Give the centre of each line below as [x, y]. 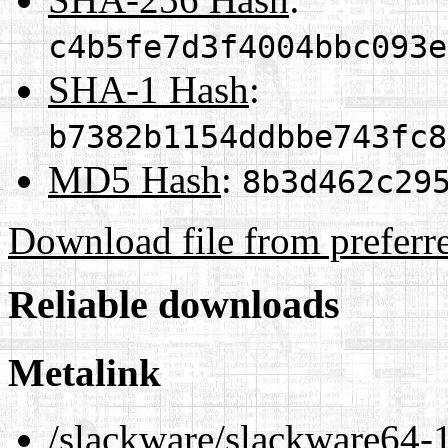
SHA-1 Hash [148, 89]
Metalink [84, 372]
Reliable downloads [174, 305]
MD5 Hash [134, 179]
